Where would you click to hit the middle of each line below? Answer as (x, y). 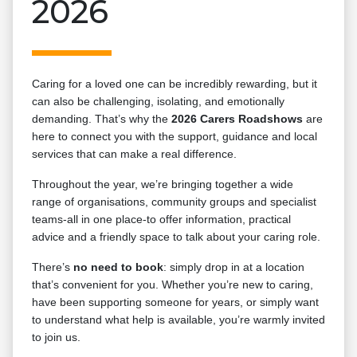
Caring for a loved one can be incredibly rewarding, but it (175, 84)
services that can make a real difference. (134, 154)
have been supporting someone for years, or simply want (175, 302)
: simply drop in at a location (234, 267)
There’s (53, 267)
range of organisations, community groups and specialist (174, 202)
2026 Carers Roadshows (237, 119)
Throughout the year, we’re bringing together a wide (163, 184)
